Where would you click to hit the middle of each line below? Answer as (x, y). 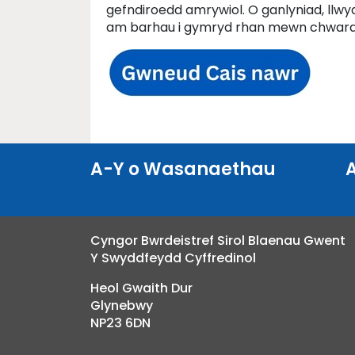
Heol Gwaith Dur (141, 288)
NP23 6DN (120, 323)
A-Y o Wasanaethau (183, 169)
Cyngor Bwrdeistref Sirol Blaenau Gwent (218, 240)
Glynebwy (122, 305)
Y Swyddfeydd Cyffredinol (173, 258)
